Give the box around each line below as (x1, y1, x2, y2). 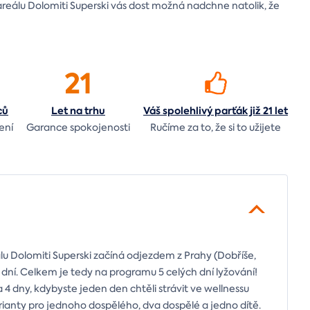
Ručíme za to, (150, 120, 213, 134)
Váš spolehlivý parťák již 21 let (143, 103, 288, 118)
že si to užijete (213, 120, 281, 134)
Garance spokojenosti (26, 120, 130, 134)
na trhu (70, 103, 105, 118)
